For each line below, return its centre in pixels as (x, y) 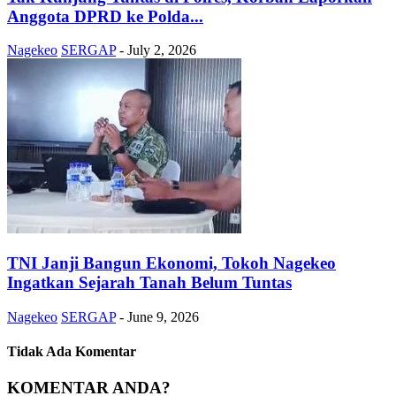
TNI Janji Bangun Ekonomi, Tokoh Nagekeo (171, 263)
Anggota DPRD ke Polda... (105, 16)
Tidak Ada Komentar (72, 351)
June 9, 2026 (163, 316)
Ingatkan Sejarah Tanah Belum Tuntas (149, 282)
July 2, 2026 (162, 50)
